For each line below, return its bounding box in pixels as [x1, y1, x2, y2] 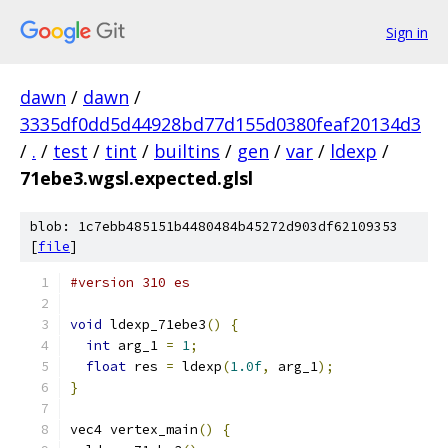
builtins [154, 139, 220, 163]
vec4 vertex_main [70, 421, 198, 438]
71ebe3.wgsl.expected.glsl [20, 166, 253, 190]
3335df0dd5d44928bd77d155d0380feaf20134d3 [20, 112, 421, 136]
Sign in [386, 22, 428, 42]
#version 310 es [70, 274, 190, 291]
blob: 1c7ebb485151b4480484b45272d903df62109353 [30, 218, 398, 235]
